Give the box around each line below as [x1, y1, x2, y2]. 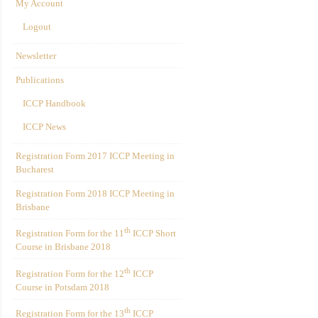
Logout [23, 21, 51, 32]
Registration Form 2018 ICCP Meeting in [16, 188, 175, 199]
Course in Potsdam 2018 [16, 281, 109, 292]
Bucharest [16, 164, 54, 175]
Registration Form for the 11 [16, 228, 124, 239]
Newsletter [16, 50, 56, 61]
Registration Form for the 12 [16, 268, 124, 279]
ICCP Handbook [23, 98, 86, 109]
